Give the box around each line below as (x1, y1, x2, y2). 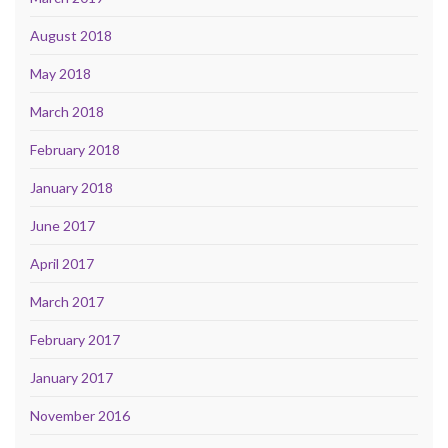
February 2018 (30, 141, 120, 159)
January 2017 (30, 369, 113, 387)
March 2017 (30, 293, 104, 311)
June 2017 (30, 217, 95, 235)
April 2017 (30, 255, 94, 273)
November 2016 (30, 407, 130, 425)
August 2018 (30, 27, 112, 45)
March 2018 (30, 103, 104, 121)
